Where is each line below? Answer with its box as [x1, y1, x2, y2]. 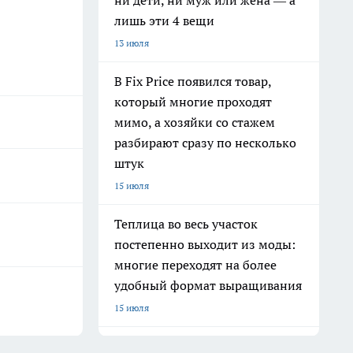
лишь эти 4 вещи [114, 13, 214, 28]
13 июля [114, 37, 149, 49]
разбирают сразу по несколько [114, 135, 296, 150]
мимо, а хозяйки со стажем [114, 114, 275, 130]
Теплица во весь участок [114, 216, 258, 232]
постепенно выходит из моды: [114, 236, 295, 252]
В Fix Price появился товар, [114, 73, 272, 89]
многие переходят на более [114, 257, 277, 273]
